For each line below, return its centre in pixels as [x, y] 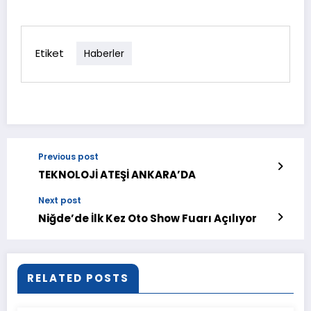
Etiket [50, 53]
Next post [60, 200]
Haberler [104, 53]
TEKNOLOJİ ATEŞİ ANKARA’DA [117, 174]
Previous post [68, 156]
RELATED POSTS [78, 278]
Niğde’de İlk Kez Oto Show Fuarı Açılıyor [148, 218]
